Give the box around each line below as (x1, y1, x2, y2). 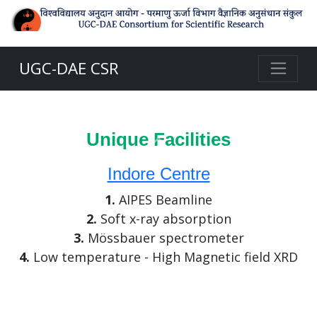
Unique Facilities (86, 129, 231, 151)
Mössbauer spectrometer (83, 229, 244, 247)
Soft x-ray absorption (96, 210, 231, 228)
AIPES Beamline (115, 191, 212, 209)
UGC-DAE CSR (19, 57, 119, 80)
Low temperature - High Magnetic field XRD (30, 248, 298, 266)
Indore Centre (107, 164, 210, 184)
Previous (157, 142, 210, 160)
